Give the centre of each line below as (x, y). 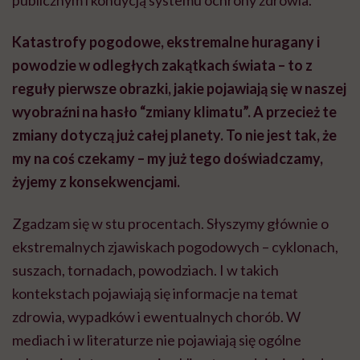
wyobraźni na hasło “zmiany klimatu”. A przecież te (174, 111)
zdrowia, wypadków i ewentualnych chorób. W (156, 316)
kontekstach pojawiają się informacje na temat (155, 293)
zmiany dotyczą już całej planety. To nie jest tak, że (174, 135)
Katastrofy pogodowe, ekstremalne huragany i (166, 41)
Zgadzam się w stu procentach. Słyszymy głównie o (170, 223)
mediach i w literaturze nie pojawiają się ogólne (157, 340)
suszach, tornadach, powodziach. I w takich (145, 270)
